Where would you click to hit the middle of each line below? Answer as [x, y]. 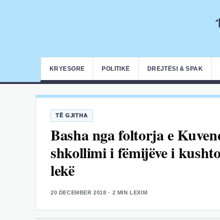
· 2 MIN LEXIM [127, 193]
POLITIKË [116, 69]
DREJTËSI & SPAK [175, 69]
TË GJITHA [72, 115]
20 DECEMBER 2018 [79, 193]
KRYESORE [67, 69]
